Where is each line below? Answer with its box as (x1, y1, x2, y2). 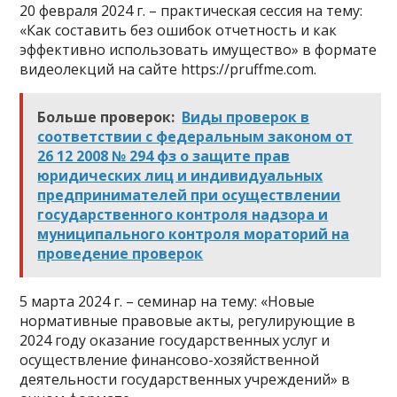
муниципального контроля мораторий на (37, 224, 350, 245)
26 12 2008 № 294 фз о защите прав (37, 146, 291, 167)
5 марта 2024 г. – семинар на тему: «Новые (19, 292, 315, 312)
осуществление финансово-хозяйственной (19, 350, 320, 370)
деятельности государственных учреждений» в (19, 370, 351, 390)
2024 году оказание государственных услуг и (19, 331, 331, 351)
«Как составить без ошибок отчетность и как (19, 20, 338, 41)
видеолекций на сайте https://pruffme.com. (19, 59, 317, 80)
